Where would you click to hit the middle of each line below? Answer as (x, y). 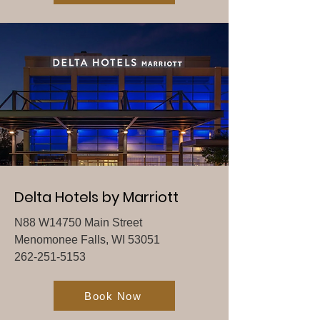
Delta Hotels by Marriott (96, 197)
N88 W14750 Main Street (78, 222)
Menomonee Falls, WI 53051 (87, 240)
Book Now (113, 296)
